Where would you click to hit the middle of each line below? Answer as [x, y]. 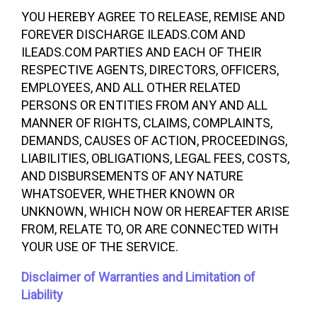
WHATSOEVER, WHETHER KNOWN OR [128, 194]
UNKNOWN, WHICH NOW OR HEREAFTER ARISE [155, 211]
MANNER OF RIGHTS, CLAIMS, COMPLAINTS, [147, 123]
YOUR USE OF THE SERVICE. [100, 247]
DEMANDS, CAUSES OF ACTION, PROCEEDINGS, [154, 140]
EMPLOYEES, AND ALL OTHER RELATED [131, 87]
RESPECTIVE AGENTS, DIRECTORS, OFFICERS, [150, 70]
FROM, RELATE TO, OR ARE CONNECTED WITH [150, 229]
